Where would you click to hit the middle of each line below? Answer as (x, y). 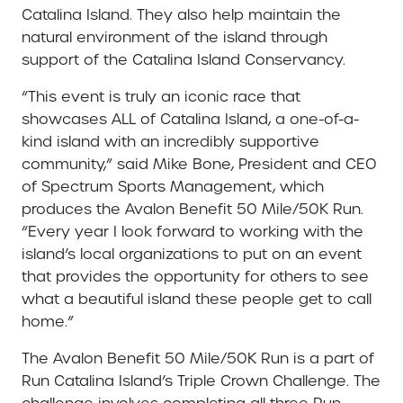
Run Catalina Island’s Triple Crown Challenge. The (201, 381)
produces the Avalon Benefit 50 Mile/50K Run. (193, 209)
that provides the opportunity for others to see (195, 276)
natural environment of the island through (175, 37)
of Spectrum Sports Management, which (173, 186)
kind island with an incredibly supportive (170, 141)
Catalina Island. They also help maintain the (181, 14)
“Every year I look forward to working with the (193, 231)
